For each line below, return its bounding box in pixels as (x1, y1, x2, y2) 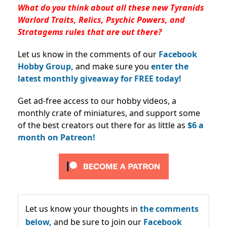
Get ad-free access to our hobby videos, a (18, 95, 176, 106)
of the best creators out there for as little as (18, 119, 185, 131)
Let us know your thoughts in (25, 203, 140, 214)
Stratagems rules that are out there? (18, 26, 162, 37)
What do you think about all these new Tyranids (18, 2, 204, 13)
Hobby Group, (18, 60, 73, 72)
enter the (151, 60, 188, 72)
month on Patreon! (18, 131, 95, 143)
